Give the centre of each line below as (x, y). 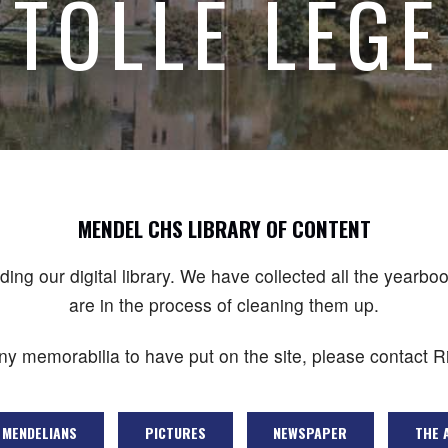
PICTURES (175, 432)
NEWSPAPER (310, 432)
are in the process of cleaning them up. (224, 304)
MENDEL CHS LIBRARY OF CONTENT (224, 228)
